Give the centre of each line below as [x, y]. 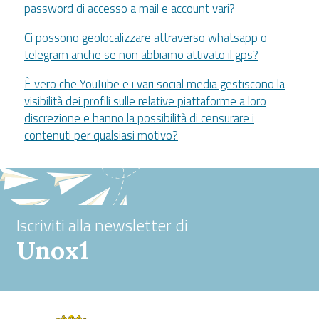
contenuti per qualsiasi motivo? [101, 135]
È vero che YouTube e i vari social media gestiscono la [155, 84]
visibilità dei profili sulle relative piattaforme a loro [145, 101]
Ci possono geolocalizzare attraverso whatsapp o [146, 37]
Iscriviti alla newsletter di [103, 225]
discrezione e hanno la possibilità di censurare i [139, 118]
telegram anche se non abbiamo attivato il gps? [141, 54]
